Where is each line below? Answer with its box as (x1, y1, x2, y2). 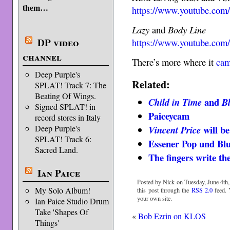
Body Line (168, 23, 206, 36)
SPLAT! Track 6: (34, 133, 91, 144)
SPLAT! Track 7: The (34, 80, 106, 90)
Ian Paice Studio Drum (34, 196, 109, 206)
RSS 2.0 (191, 185, 213, 194)
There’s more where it (132, 55, 217, 68)
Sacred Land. (34, 144, 78, 155)
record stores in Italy (34, 112, 101, 123)
